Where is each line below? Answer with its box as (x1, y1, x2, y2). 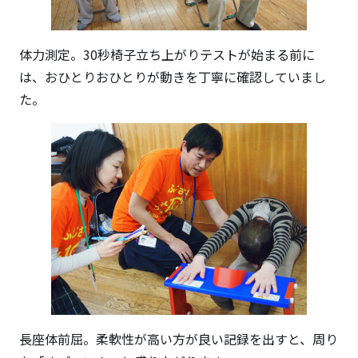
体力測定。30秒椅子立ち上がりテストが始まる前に (19, 45, 315, 64)
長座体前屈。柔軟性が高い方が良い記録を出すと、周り (19, 329, 338, 348)
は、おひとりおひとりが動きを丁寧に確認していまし (19, 67, 326, 86)
